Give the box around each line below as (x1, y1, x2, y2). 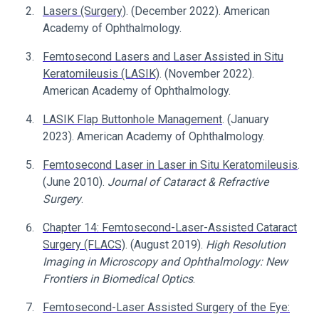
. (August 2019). (125, 238, 206, 251)
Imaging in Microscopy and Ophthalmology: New (43, 255, 288, 268)
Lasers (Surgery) (43, 4, 126, 18)
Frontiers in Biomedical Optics (43, 272, 193, 286)
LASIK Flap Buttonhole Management (43, 113, 222, 126)
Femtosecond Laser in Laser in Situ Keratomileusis (43, 158, 298, 172)
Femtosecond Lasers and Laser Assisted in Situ (43, 50, 283, 63)
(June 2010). (43, 175, 108, 189)
